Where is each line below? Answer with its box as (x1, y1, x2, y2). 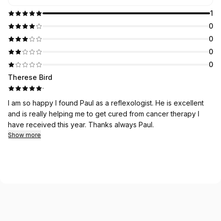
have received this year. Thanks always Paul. (88, 120, 154, 129)
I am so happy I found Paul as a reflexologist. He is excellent (8, 99, 155, 107)
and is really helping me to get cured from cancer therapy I (8, 110, 199, 118)
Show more (8, 131, 41, 139)
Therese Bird (8, 73, 52, 81)
